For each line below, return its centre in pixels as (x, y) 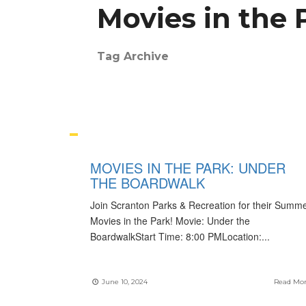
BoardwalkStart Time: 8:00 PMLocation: (176, 236)
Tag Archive (133, 56)
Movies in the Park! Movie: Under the (170, 221)
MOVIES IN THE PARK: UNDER (188, 168)
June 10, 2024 (124, 282)
